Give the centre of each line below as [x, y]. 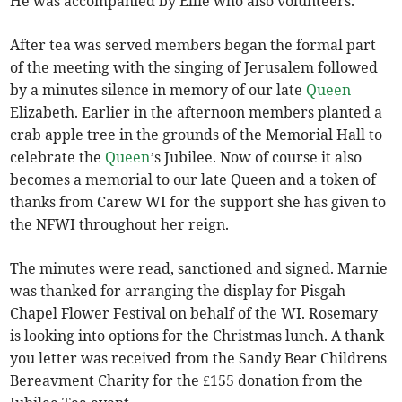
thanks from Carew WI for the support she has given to [198, 202]
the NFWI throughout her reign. [120, 225]
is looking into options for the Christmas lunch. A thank [197, 336]
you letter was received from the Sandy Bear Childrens [199, 358]
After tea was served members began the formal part [193, 45]
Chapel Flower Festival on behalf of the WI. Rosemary [194, 314]
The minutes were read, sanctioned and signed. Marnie [199, 269]
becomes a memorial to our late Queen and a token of [193, 180]
